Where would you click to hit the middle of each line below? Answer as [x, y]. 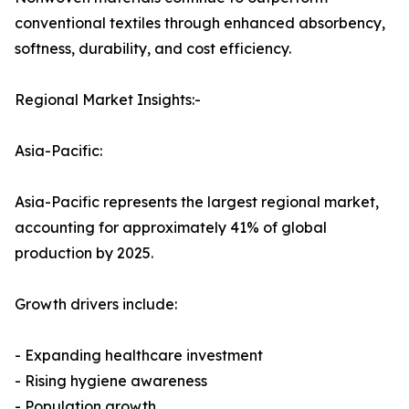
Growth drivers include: [96, 304]
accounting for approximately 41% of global [171, 228]
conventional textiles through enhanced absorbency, [200, 23]
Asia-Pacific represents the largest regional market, [197, 202]
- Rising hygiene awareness [111, 381]
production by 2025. [84, 253]
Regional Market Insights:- [108, 100]
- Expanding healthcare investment [139, 356]
